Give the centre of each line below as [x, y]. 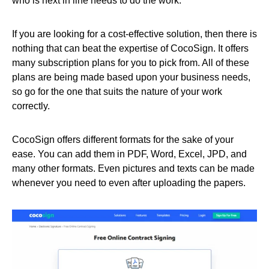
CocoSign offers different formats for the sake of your [123, 140]
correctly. [31, 106]
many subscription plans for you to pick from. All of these [131, 63]
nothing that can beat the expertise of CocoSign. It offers [130, 49]
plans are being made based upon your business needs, [131, 77]
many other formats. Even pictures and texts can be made [133, 169]
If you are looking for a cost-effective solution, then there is [134, 34]
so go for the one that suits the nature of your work [117, 92]
